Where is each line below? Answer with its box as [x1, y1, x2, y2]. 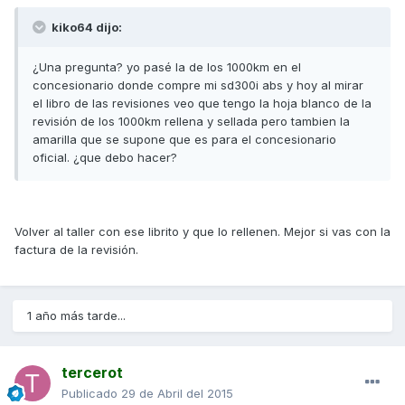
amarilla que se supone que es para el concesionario [33, 131, 336, 146]
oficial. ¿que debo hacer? [33, 149, 177, 165]
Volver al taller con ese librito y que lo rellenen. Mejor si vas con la [14, 223, 391, 239]
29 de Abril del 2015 [121, 385, 233, 400]
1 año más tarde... [27, 307, 126, 323]
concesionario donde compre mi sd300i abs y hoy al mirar [33, 77, 363, 92]
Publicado [61, 385, 121, 400]
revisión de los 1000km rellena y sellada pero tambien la [33, 113, 350, 128]
